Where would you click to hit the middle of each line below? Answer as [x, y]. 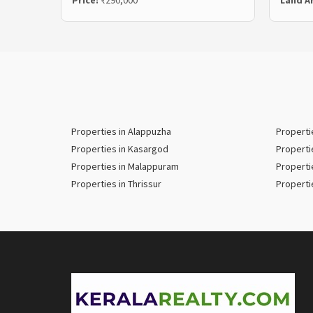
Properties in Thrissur [116, 184]
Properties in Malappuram [125, 167]
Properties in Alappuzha [121, 132]
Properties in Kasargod [120, 149]
